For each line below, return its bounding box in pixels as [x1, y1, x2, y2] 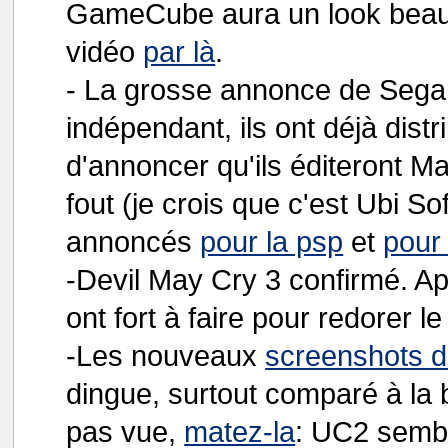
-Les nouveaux [66, 339, 266, 372]
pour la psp [200, 225, 344, 258]
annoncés [66, 225, 201, 258]
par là [143, 35, 216, 68]
